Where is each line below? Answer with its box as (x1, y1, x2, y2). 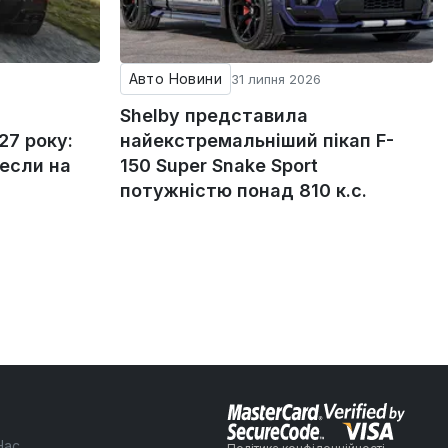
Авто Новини (128, 69, 223, 87)
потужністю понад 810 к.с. (119, 179, 367, 201)
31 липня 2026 (231, 70, 322, 87)
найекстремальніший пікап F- (119, 129, 394, 151)
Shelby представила (119, 104, 308, 126)
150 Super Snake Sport (119, 154, 318, 176)
